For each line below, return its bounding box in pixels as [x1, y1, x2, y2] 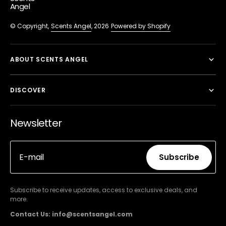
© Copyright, [10, 22, 49, 31]
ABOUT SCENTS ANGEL [10, 55, 88, 64]
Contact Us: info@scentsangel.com [10, 210, 133, 219]
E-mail [19, 151, 44, 163]
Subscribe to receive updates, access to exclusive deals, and [10, 186, 197, 195]
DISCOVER [10, 86, 46, 95]
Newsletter [10, 116, 62, 131]
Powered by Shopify [111, 22, 171, 31]
